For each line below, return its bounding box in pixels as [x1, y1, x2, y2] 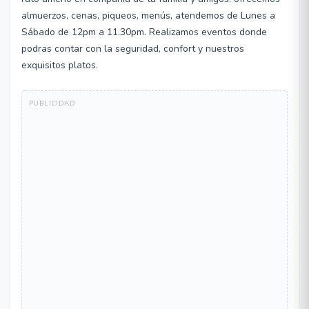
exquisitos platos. [21, 59, 98, 72]
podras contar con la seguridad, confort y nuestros [21, 42, 244, 55]
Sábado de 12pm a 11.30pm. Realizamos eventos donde [21, 26, 267, 39]
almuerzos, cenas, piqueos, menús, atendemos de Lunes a [21, 9, 275, 22]
